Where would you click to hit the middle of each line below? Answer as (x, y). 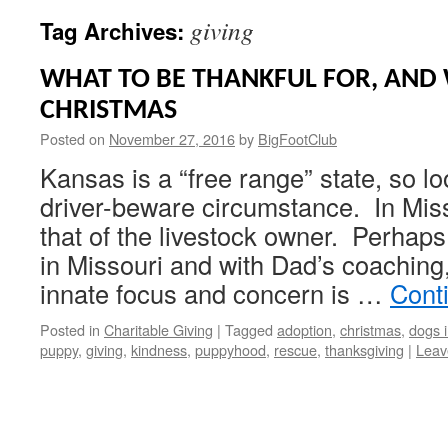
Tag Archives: (115, 31)
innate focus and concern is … (215, 293)
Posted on (72, 138)
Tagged (249, 329)
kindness (159, 349)
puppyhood (230, 349)
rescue (295, 349)
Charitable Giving (158, 329)
